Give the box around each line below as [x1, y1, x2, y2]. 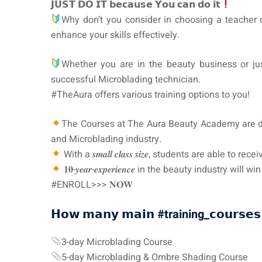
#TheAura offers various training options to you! [51, 87, 250, 102]
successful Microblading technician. [51, 72, 201, 87]
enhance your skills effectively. [51, 27, 180, 42]
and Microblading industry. [51, 132, 161, 146]
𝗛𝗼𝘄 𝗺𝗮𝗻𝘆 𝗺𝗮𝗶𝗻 [51, 205, 157, 223]
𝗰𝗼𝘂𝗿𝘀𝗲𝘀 [209, 205, 261, 223]
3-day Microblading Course [61, 235, 173, 249]
